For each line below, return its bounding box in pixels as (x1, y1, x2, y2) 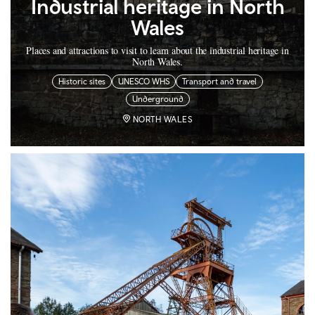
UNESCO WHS (118, 77, 169, 87)
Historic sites (58, 77, 105, 87)
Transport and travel (182, 77, 257, 87)
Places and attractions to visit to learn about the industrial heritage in (26, 44, 289, 58)
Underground (131, 94, 184, 105)
